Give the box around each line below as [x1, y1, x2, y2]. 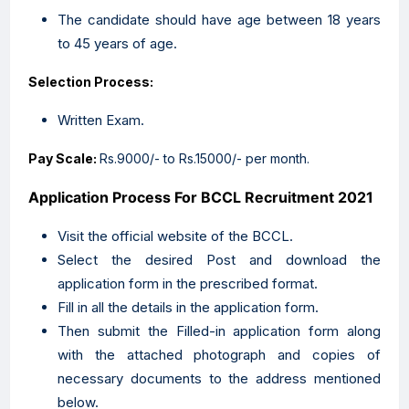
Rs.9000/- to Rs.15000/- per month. [100, 151, 309, 166]
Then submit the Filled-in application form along [58, 322, 381, 340]
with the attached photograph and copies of [58, 346, 381, 363]
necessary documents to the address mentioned [58, 370, 381, 387]
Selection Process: [28, 74, 156, 89]
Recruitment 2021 [241, 188, 373, 206]
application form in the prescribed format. [58, 275, 318, 292]
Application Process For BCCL [28, 188, 241, 206]
